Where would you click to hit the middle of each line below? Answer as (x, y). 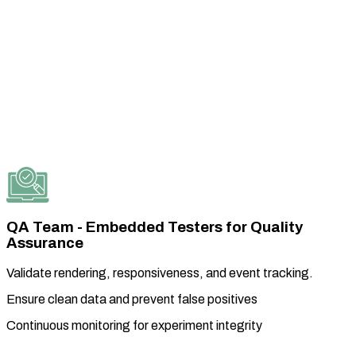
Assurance (45, 244)
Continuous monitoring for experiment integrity (134, 325)
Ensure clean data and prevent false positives (132, 299)
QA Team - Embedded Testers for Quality (155, 228)
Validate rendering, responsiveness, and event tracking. (160, 273)
